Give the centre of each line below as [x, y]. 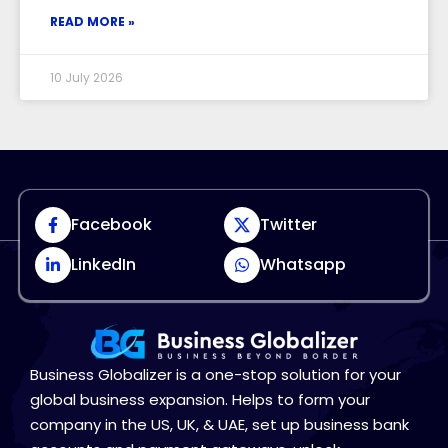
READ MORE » [92, 22]
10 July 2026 [86, 78]
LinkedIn [103, 265]
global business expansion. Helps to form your [200, 399]
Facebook [111, 225]
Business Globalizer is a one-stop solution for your [215, 374]
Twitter [288, 225]
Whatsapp [303, 265]
